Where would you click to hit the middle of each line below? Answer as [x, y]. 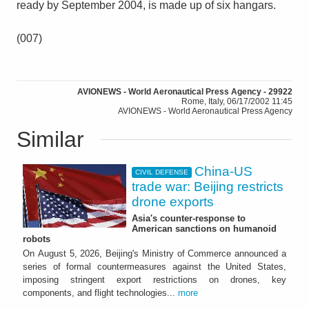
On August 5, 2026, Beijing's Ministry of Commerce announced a [154, 254]
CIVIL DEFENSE [161, 172]
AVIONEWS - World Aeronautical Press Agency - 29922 [185, 91]
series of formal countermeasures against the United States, [154, 267]
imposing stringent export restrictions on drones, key [154, 280]
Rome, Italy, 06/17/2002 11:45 [237, 101]
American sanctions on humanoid [204, 228]
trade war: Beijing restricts [208, 186]
